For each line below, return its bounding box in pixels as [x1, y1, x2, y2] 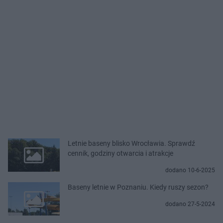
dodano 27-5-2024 [165, 200, 215, 208]
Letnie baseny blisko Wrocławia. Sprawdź [68, 139, 195, 147]
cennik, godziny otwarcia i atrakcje [68, 149, 173, 157]
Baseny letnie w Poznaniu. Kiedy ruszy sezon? [68, 183, 209, 191]
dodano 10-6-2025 [165, 166, 215, 174]
